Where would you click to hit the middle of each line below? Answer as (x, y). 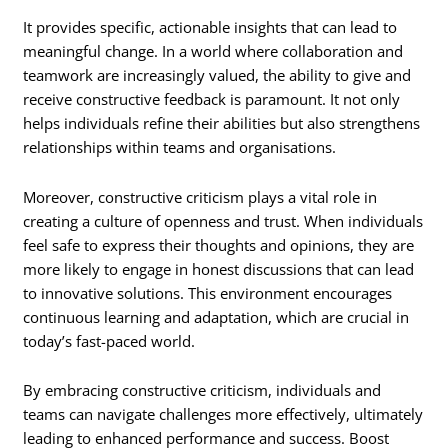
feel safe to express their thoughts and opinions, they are (219, 244)
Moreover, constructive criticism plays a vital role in (200, 196)
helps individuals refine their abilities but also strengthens (222, 123)
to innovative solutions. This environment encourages (208, 292)
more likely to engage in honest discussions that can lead (219, 268)
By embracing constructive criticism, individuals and (202, 390)
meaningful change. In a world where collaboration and (213, 51)
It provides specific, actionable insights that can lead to (210, 27)
